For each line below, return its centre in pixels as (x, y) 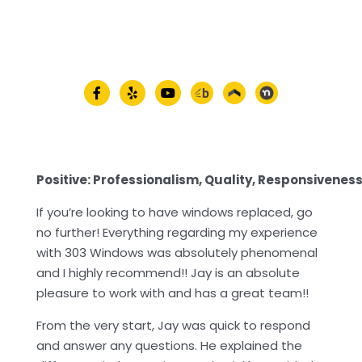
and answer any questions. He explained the (169, 346)
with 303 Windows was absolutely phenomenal (177, 253)
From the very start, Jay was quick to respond (173, 326)
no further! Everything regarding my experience (177, 233)
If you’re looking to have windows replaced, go (175, 213)
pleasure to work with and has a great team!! (173, 293)
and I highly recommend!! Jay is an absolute (168, 273)
